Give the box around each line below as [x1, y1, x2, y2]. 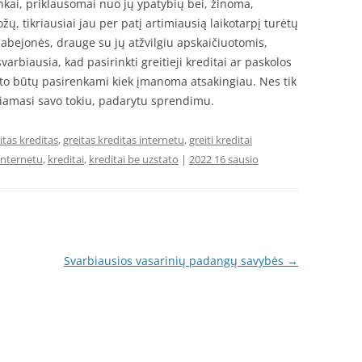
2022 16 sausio [189, 152, 259, 166]
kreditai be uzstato [89, 152, 179, 166]
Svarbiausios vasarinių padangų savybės [63, 253, 287, 268]
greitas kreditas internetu [63, 133, 184, 147]
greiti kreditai [189, 133, 252, 147]
